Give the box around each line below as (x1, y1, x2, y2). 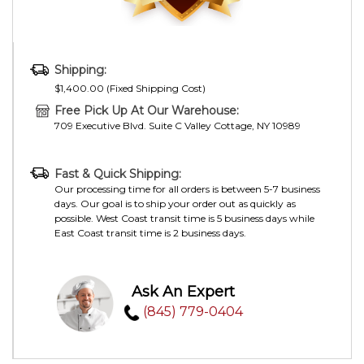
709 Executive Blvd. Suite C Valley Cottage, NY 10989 (54, 119, 301, 132)
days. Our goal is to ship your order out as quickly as (54, 197, 296, 210)
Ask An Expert (132, 282, 235, 301)
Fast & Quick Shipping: (54, 166, 181, 181)
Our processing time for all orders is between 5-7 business (54, 182, 320, 195)
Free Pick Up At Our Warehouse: (54, 102, 239, 118)
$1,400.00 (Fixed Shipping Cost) (54, 81, 206, 94)
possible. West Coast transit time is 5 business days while (54, 211, 314, 224)
